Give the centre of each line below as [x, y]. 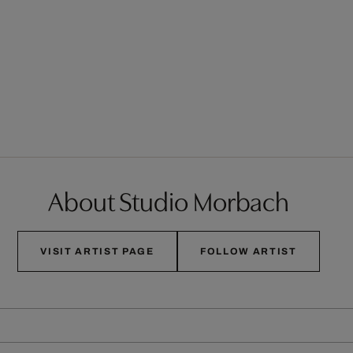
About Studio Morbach [169, 199]
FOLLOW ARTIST [248, 251]
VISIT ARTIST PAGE [97, 251]
